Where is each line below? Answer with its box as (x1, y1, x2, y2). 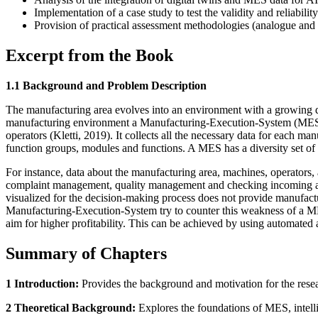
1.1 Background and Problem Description (6, 79, 207, 92)
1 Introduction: (6, 277, 79, 290)
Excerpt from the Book (6, 45, 173, 65)
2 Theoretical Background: (6, 301, 136, 314)
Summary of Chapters (6, 243, 167, 263)
